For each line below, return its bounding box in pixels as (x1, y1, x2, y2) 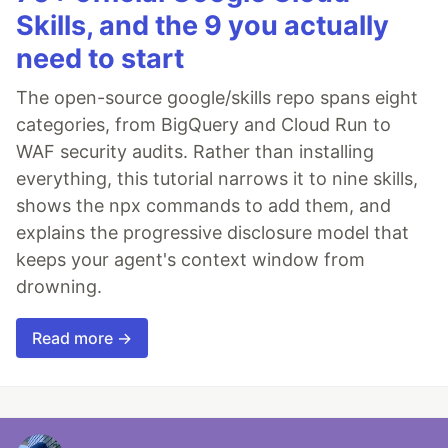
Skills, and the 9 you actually (16, 9, 389, 43)
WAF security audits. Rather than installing (16, 141, 374, 163)
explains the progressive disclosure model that (16, 222, 409, 244)
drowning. (16, 276, 102, 298)
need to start (16, 42, 184, 76)
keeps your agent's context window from (16, 249, 365, 271)
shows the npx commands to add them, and (16, 195, 391, 217)
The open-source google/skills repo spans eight (16, 87, 418, 109)
